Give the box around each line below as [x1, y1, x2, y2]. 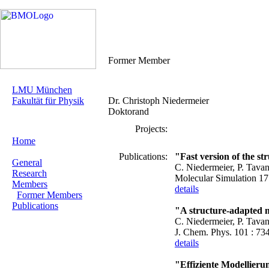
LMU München [12, 85, 72, 95]
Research [12, 168, 47, 178]
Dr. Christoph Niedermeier [108, 95, 209, 106]
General [12, 157, 42, 168]
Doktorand [108, 106, 149, 116]
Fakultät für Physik [12, 95, 84, 106]
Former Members [17, 190, 82, 200]
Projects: [135, 124, 168, 134]
